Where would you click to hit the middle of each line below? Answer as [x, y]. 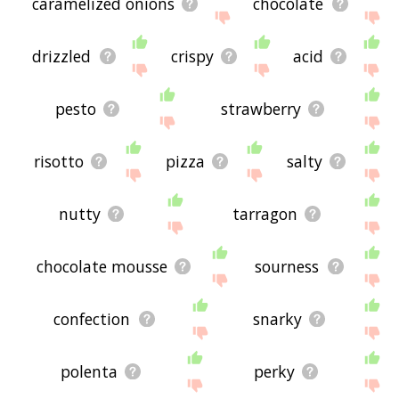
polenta [90, 372]
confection [92, 319]
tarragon [265, 213]
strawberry [261, 108]
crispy [192, 56]
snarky [277, 319]
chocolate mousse [102, 266]
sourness [287, 266]
